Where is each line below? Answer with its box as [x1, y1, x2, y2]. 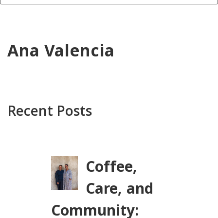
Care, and [86, 178, 154, 203]
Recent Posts [7, 101, 92, 120]
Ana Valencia [7, 39, 114, 68]
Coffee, [86, 156, 138, 181]
